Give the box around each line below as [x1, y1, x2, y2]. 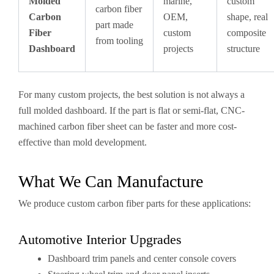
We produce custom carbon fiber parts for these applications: [18, 198, 251, 209]
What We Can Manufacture [18, 172, 203, 191]
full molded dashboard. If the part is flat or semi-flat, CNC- [18, 105, 245, 116]
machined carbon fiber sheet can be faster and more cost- [18, 121, 237, 131]
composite [227, 28, 266, 38]
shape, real [227, 12, 268, 22]
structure [227, 43, 260, 54]
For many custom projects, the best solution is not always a [18, 89, 245, 100]
